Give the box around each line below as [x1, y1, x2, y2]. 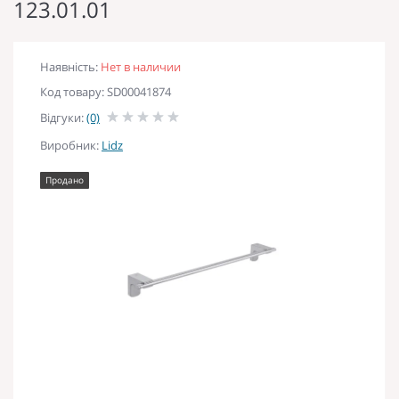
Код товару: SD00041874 [40, 83, 171, 100]
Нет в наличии [101, 58, 181, 75]
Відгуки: [40, 109, 86, 126]
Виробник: [40, 136, 102, 153]
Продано [45, 173, 84, 186]
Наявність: [40, 58, 101, 75]
